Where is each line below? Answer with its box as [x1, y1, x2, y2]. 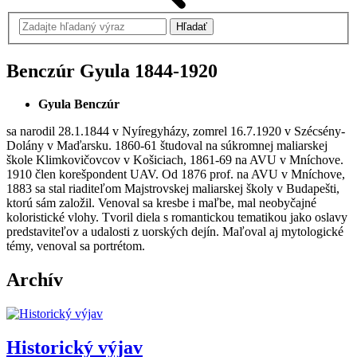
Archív [6, 269, 63, 291]
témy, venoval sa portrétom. [6, 239, 145, 253]
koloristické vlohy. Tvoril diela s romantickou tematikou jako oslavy [6, 210, 347, 225]
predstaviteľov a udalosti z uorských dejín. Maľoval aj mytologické [6, 225, 343, 239]
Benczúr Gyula [6, 60, 135, 81]
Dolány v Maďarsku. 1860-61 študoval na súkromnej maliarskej [6, 139, 328, 153]
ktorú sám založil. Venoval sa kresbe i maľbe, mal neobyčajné [6, 196, 316, 210]
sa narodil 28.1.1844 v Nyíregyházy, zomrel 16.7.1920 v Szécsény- [6, 124, 345, 139]
